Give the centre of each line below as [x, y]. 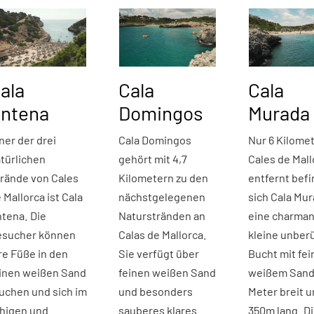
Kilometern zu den [163, 178]
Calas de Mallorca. [162, 235]
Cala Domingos [155, 140]
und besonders [155, 292]
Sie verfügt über [158, 254]
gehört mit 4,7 [152, 159]
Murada [279, 113]
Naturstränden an [162, 216]
